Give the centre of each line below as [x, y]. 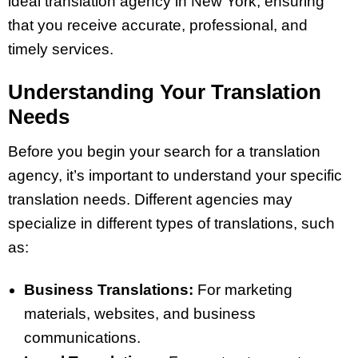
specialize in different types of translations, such [171, 223]
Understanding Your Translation [165, 92]
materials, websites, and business [140, 313]
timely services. [61, 50]
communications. [82, 337]
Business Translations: [109, 289]
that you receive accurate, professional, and [158, 26]
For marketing [243, 289]
